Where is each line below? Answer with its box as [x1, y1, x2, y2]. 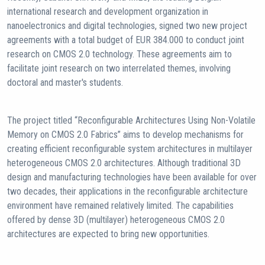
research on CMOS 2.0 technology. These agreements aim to [7, 48, 232, 60]
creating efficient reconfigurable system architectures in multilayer [7, 143, 253, 154]
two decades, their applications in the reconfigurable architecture [7, 185, 248, 197]
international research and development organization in [7, 5, 208, 17]
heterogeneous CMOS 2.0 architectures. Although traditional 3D [7, 157, 241, 169]
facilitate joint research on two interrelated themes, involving [7, 62, 231, 74]
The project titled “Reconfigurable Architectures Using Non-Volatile [7, 114, 256, 126]
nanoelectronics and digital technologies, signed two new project [7, 20, 247, 31]
